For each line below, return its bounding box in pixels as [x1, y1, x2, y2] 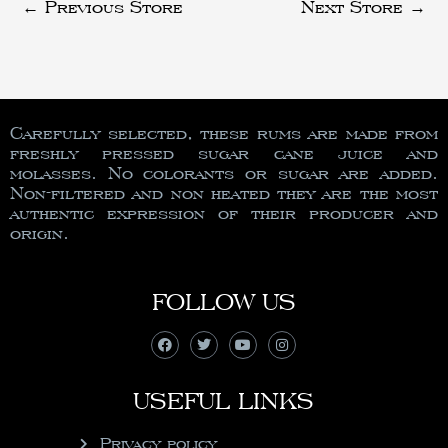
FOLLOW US [152, 287, 296, 316]
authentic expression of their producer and [10, 201, 438, 223]
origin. [10, 221, 69, 243]
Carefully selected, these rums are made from [10, 121, 438, 143]
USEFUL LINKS [133, 386, 314, 415]
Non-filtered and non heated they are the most [10, 181, 438, 203]
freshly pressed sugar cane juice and [10, 141, 438, 163]
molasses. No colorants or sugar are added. [10, 161, 438, 183]
